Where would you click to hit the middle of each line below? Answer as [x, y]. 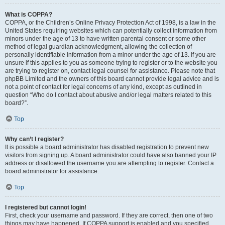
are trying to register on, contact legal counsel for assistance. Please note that [110, 71]
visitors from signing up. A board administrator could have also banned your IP [111, 155]
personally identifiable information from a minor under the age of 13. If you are [110, 55]
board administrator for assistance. [52, 171]
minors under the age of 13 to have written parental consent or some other [105, 39]
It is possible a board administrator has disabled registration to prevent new [107, 147]
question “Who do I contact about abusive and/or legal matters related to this [108, 95]
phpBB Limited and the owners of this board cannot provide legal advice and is [112, 79]
